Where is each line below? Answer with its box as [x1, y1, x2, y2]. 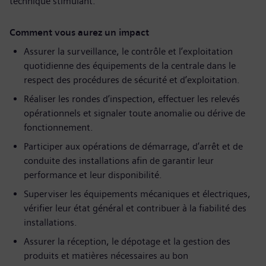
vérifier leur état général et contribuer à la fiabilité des [24, 202, 246, 214]
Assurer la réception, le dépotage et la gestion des [24, 236, 230, 247]
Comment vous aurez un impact [9, 27, 149, 38]
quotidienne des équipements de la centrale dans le [24, 60, 236, 71]
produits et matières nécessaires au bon [24, 250, 188, 261]
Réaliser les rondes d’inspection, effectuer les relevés [24, 93, 240, 104]
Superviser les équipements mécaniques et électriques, [24, 188, 251, 199]
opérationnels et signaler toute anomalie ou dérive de [24, 107, 245, 119]
